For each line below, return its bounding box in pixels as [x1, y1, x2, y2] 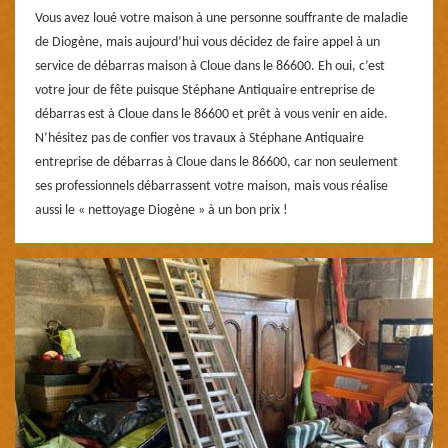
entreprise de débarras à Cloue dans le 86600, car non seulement [35, 154, 398, 170]
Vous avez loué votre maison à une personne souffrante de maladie [35, 10, 408, 26]
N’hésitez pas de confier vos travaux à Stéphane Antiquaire [35, 130, 364, 146]
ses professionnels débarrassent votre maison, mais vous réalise [35, 178, 388, 194]
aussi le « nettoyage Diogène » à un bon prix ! [35, 202, 288, 218]
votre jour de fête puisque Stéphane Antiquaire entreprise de [35, 82, 375, 98]
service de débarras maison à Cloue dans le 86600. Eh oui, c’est [35, 58, 385, 74]
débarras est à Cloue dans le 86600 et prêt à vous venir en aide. [35, 106, 388, 122]
